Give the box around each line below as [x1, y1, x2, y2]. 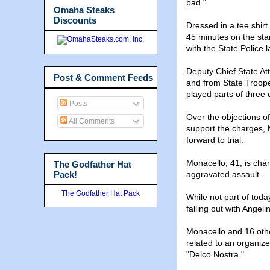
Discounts [54, 14, 96, 25]
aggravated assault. [186, 169, 262, 180]
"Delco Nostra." [186, 250, 244, 260]
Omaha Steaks [54, 4, 115, 15]
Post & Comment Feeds [54, 72, 153, 83]
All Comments [67, 116, 115, 125]
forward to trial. [186, 135, 243, 145]
